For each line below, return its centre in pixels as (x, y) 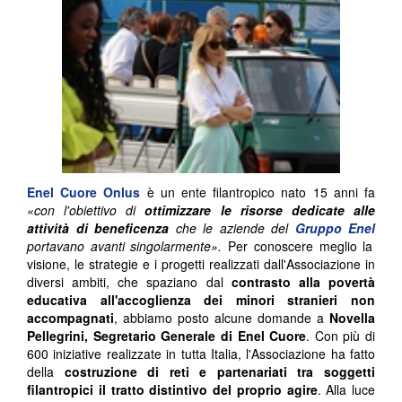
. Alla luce (346, 389)
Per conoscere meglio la (301, 245)
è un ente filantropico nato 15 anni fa (258, 192)
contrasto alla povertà (303, 281)
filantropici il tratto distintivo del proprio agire (172, 389)
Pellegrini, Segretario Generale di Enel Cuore (167, 335)
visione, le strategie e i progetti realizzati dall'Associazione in (201, 263)
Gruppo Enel (335, 227)
